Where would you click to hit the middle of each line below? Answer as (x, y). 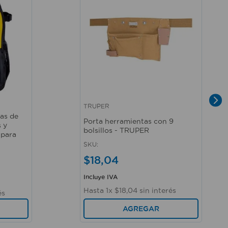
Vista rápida (105, 110)
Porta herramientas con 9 (129, 121)
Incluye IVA (101, 177)
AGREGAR (141, 208)
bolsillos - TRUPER (116, 131)
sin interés (157, 190)
